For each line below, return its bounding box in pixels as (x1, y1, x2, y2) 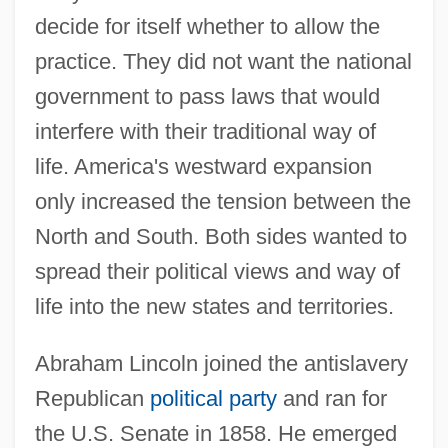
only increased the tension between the (34, 188, 411, 214)
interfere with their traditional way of (34, 118, 376, 144)
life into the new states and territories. (34, 293, 394, 319)
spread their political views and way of (34, 258, 400, 284)
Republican (34, 385, 150, 411)
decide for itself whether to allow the (34, 13, 380, 39)
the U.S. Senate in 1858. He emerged (34, 420, 397, 446)
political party (149, 385, 277, 411)
